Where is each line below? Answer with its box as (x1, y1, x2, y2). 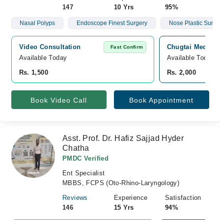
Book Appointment (129, 96, 193, 104)
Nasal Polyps (19, 20, 55, 27)
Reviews (62, 194, 88, 201)
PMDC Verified (62, 155, 109, 162)
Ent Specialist (62, 169, 105, 177)
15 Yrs (113, 204, 134, 211)
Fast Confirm (110, 44, 143, 50)
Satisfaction (165, 194, 201, 201)
